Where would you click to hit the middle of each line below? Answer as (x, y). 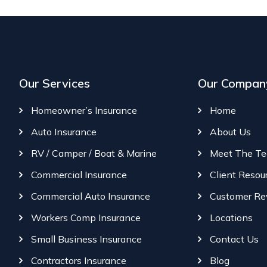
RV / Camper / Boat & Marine (94, 153)
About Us (230, 132)
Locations (231, 218)
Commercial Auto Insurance (91, 196)
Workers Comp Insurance (86, 218)
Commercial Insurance (79, 175)
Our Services (55, 83)
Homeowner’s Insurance (84, 111)
